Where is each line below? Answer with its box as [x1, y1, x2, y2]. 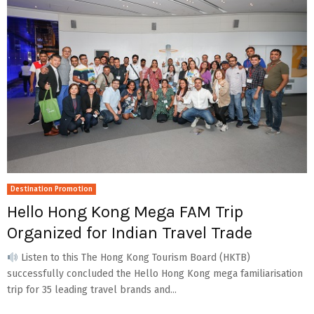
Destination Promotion [11, 185, 93, 194]
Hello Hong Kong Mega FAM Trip [7, 202, 243, 222]
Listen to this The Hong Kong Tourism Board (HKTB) [18, 252, 250, 264]
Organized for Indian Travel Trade [7, 223, 252, 243]
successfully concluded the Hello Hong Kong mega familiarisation [7, 268, 303, 280]
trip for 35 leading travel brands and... [7, 284, 177, 296]
